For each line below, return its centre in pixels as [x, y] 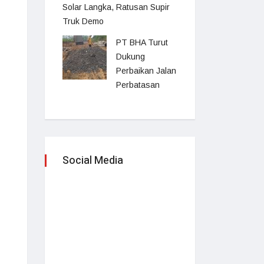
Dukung [131, 57]
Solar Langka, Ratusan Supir [116, 7]
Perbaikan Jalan [146, 71]
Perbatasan [138, 85]
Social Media [93, 161]
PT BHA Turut [142, 42]
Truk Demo [83, 21]
